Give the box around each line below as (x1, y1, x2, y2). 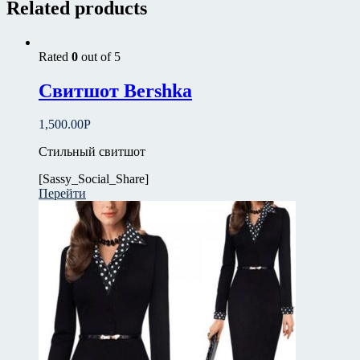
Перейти (39, 186, 86, 201)
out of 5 (78, 49, 121, 63)
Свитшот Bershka (39, 80, 192, 101)
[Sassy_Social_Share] (39, 172, 149, 186)
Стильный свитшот (39, 145, 145, 159)
